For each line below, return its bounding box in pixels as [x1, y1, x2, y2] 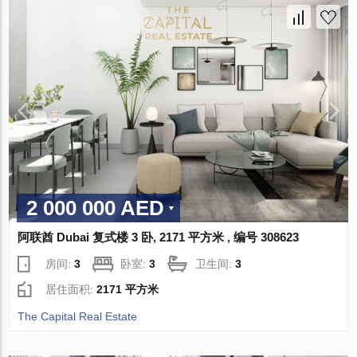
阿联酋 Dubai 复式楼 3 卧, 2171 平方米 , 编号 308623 [18, 230, 300, 245]
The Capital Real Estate [18, 310, 138, 324]
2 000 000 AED [26, 196, 165, 221]
